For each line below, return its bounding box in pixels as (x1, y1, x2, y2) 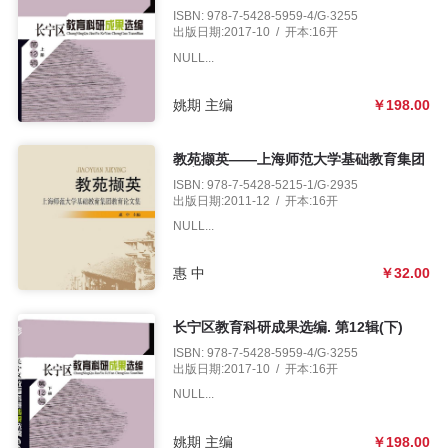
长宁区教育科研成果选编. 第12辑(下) (172, 319, 403, 336)
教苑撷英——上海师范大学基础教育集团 (172, 151, 425, 168)
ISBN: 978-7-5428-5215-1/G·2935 (172, 177, 358, 191)
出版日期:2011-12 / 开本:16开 (172, 193, 338, 207)
